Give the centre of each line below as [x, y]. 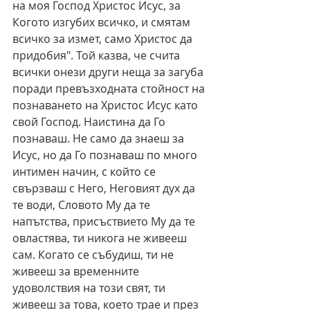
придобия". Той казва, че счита [98, 56]
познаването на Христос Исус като [107, 106]
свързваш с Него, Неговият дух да [105, 189]
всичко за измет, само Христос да [104, 39]
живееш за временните [77, 272]
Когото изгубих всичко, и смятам [103, 22]
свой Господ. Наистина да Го [90, 122]
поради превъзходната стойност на [110, 89]
